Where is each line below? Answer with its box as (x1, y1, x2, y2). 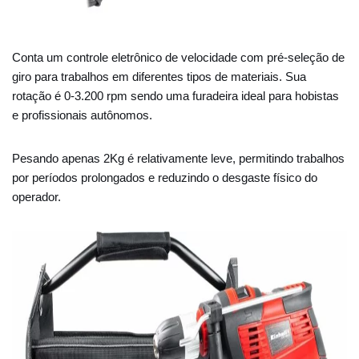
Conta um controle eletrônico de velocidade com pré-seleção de (12, 50, 345, 64)
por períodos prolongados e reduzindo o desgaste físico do (12, 171, 317, 184)
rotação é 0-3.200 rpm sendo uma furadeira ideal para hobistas (12, 89, 339, 103)
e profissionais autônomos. (12, 108, 152, 122)
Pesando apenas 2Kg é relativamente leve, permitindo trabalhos (12, 151, 345, 165)
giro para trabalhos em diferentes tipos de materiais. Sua (12, 70, 306, 83)
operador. (12, 190, 61, 204)
